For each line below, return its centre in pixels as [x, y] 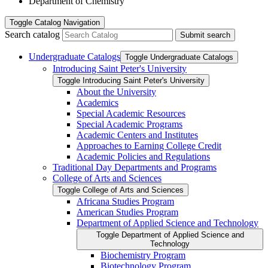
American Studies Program [127, 212]
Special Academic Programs [130, 124]
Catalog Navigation [67, 22]
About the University [116, 92]
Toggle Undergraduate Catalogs [179, 57]
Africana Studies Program [125, 201]
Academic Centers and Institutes [137, 135]
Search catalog [32, 34]
